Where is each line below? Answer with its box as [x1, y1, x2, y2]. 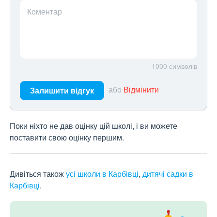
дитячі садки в [142, 168, 193, 180]
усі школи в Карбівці [66, 168, 139, 180]
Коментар [27, 6, 62, 17]
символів [169, 61, 197, 71]
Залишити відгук [30, 85, 94, 96]
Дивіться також [10, 168, 66, 180]
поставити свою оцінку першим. [10, 132, 124, 143]
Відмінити [124, 84, 159, 95]
